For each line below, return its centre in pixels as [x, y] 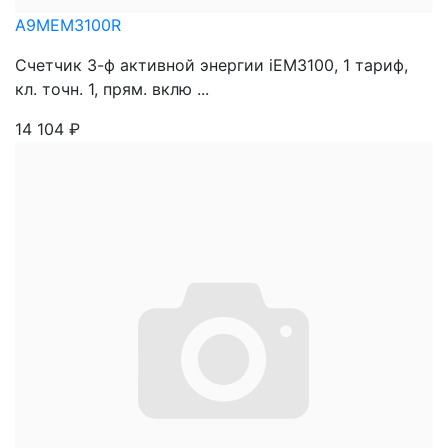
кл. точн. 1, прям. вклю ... [112, 89]
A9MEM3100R [68, 25]
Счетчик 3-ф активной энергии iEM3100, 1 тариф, [211, 65]
